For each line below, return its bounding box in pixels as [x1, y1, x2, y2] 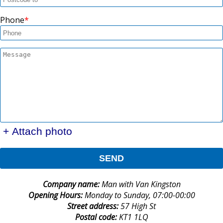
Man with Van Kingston [101, 179, 181, 190]
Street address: [67, 201, 120, 212]
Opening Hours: [28, 190, 85, 201]
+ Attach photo [3, 125, 72, 137]
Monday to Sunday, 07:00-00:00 [84, 190, 195, 201]
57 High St [120, 201, 156, 212]
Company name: [42, 179, 102, 190]
